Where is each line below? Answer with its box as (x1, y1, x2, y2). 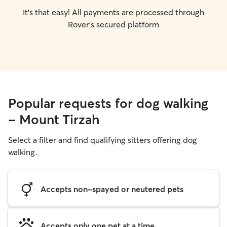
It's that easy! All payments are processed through (23, 7, 204, 17)
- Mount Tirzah (8, 111, 100, 128)
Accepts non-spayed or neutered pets (41, 183, 183, 194)
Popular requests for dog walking (8, 95, 208, 111)
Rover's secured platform (68, 19, 159, 29)
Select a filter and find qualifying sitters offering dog (8, 135, 197, 145)
